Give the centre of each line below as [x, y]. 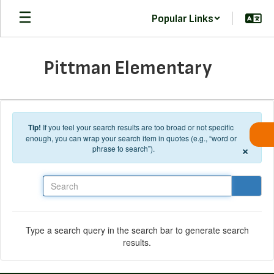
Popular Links [183, 18]
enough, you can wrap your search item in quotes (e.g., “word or [131, 138]
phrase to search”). [124, 148]
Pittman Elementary [128, 68]
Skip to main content [43, 9]
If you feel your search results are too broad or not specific [138, 127]
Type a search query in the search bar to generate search [137, 230]
